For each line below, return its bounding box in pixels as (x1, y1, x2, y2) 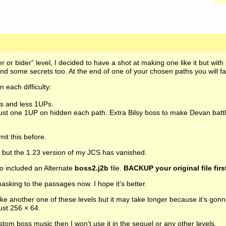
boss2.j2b (75, 164, 108, 173)
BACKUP (124, 164, 153, 173)
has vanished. (100, 148, 147, 157)
